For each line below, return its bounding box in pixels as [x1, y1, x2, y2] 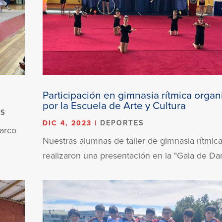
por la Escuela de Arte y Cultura [43, 97, 186, 112]
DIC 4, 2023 [43, 117, 92, 128]
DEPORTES [100, 118, 145, 127]
